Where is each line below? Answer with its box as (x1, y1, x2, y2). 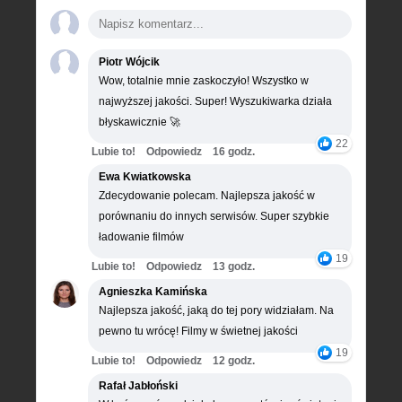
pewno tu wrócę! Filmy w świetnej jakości (99, 324, 298, 337)
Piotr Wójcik (99, 55, 160, 68)
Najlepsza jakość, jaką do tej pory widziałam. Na (99, 303, 334, 317)
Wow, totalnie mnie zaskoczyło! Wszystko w (99, 74, 309, 87)
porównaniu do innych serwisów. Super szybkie (99, 209, 329, 223)
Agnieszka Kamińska (99, 284, 207, 298)
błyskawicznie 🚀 (99, 115, 180, 128)
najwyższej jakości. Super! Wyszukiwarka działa (99, 94, 332, 108)
